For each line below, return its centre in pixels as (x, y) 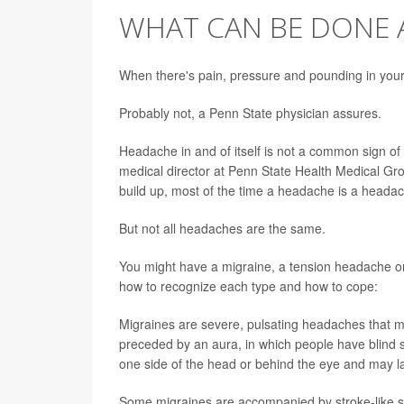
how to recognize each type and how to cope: (248, 286)
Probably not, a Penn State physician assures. (250, 113)
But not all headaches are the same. (222, 228)
